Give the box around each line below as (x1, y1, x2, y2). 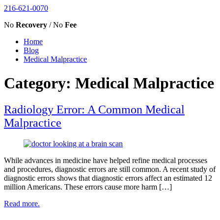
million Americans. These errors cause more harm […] (4, 182, 172, 191)
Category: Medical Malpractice (4, 74, 214, 92)
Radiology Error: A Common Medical (4, 103, 185, 116)
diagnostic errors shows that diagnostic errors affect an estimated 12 (4, 173, 212, 182)
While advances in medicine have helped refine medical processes (4, 156, 207, 165)
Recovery (16, 21, 47, 29)
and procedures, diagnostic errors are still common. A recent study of (4, 165, 216, 173)
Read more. (4, 199, 40, 208)
